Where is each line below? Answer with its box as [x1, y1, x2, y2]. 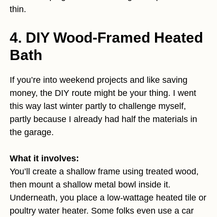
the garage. [10, 127, 54, 138]
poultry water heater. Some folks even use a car [10, 206, 194, 216]
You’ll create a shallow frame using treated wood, [10, 167, 199, 177]
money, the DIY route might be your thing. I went [10, 88, 196, 98]
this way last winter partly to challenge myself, [10, 101, 186, 111]
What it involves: [10, 154, 79, 164]
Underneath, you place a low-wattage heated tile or [10, 193, 206, 203]
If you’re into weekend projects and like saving [10, 75, 187, 85]
